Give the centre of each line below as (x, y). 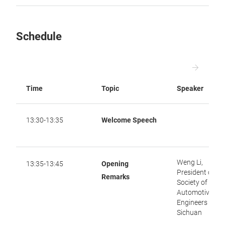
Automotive (195, 192)
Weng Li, (190, 162)
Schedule (39, 36)
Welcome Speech (129, 120)
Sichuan (189, 212)
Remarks (116, 177)
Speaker (190, 88)
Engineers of (196, 202)
